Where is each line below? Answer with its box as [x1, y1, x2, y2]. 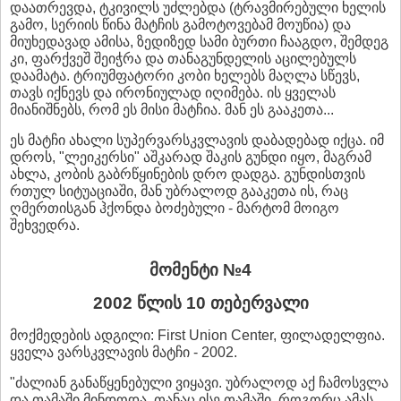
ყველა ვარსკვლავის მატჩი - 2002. [10, 344, 237, 360]
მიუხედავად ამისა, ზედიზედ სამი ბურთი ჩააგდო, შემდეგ [10, 33, 388, 49]
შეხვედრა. [10, 217, 80, 233]
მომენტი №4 [149, 260, 252, 279]
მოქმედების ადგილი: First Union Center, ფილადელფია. [10, 327, 385, 343]
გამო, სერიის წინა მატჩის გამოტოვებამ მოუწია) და [10, 16, 351, 32]
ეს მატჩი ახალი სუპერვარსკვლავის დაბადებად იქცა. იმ [10, 132, 384, 148]
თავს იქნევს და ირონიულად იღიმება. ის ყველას [10, 84, 336, 100]
